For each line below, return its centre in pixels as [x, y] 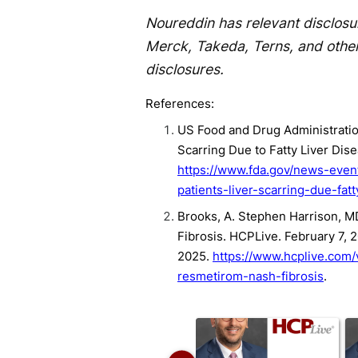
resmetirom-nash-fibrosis [251, 276]
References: [180, 103]
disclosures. [185, 69]
